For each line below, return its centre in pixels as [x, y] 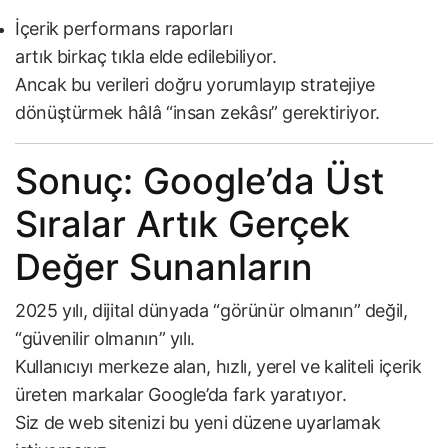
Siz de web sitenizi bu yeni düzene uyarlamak [198, 423]
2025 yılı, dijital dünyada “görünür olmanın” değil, [211, 311]
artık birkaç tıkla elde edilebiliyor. [146, 57]
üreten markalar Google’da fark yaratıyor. [181, 395]
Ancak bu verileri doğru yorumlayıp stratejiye [195, 85]
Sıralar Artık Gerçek [182, 224]
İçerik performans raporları [124, 29]
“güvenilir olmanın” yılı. [105, 339]
